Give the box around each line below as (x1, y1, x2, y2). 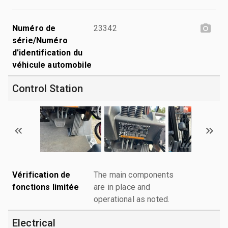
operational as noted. (94, 194, 170, 204)
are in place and (94, 182, 151, 192)
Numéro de (12, 23, 56, 33)
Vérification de (12, 169, 71, 180)
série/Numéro (12, 35, 68, 45)
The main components (94, 169, 174, 180)
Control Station (12, 82, 83, 95)
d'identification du (12, 47, 82, 58)
